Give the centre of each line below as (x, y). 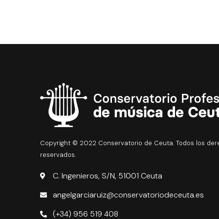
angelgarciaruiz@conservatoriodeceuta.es (128, 195)
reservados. (58, 155)
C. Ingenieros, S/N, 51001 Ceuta (107, 176)
